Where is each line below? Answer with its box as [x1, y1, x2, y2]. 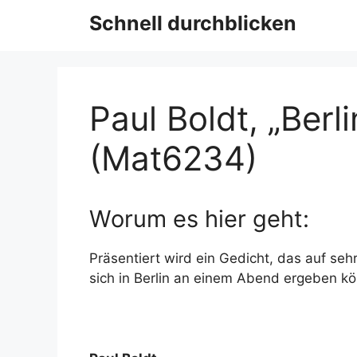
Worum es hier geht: [89, 205, 309, 233]
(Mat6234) [89, 138, 257, 178]
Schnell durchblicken [89, 11, 296, 35]
